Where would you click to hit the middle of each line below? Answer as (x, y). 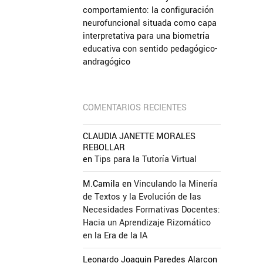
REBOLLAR (104, 148)
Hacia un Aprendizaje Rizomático (147, 223)
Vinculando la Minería (176, 184)
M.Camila (101, 184)
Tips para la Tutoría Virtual (146, 159)
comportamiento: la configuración (148, 10)
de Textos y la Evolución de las (142, 197)
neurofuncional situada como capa (150, 23)
